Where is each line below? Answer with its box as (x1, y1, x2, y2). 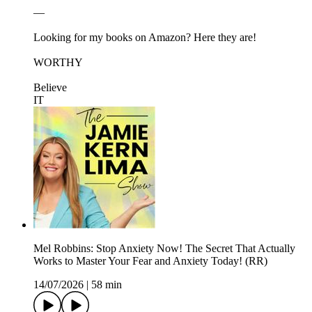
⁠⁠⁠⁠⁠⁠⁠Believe (33, 81, 67, 93)
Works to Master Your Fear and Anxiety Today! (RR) (33, 254, 267, 267)
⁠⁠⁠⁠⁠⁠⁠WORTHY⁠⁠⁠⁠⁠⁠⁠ (33, 56, 83, 68)
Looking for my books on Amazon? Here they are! (33, 31, 259, 43)
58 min (91, 278, 122, 290)
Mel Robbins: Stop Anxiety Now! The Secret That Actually (33, 242, 295, 254)
